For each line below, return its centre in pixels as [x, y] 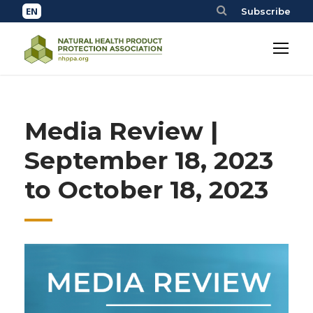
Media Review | [121, 131]
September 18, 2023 [149, 160]
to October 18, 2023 [146, 190]
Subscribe [266, 11]
